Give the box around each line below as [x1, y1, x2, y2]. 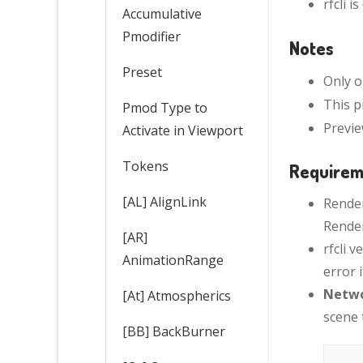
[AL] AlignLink [122, 192, 207, 211]
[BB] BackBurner [122, 322, 225, 340]
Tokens [122, 156, 169, 175]
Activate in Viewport [122, 121, 243, 139]
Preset [122, 62, 162, 81]
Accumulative [122, 4, 202, 23]
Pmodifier [122, 27, 181, 45]
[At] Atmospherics [122, 286, 231, 305]
